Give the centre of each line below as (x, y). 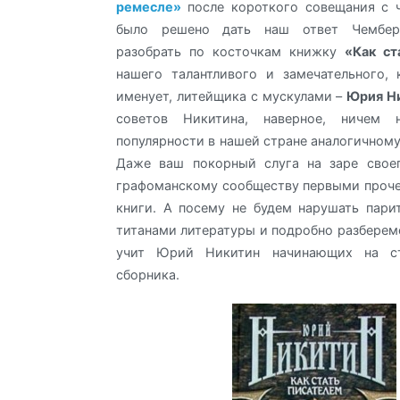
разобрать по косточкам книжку (230, 52)
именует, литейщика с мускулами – (232, 96)
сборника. (148, 275)
